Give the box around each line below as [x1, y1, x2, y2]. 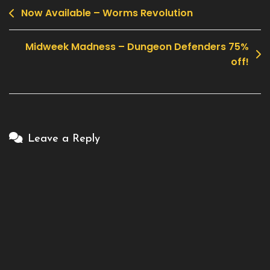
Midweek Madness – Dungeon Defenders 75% [25, 40, 249, 54]
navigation [8, 25, 74, 39]
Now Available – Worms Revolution [21, 6, 193, 20]
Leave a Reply [28, 133, 100, 145]
